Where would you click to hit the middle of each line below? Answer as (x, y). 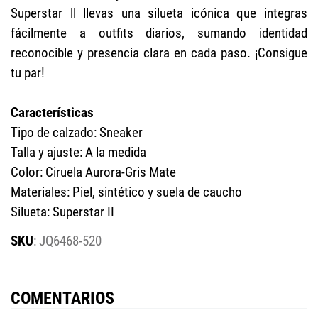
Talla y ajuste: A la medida (78, 152)
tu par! (28, 72)
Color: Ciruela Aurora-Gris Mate (93, 172)
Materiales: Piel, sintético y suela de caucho (126, 192)
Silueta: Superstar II (62, 212)
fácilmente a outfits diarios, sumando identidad (159, 33)
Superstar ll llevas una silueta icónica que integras (159, 13)
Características (52, 112)
